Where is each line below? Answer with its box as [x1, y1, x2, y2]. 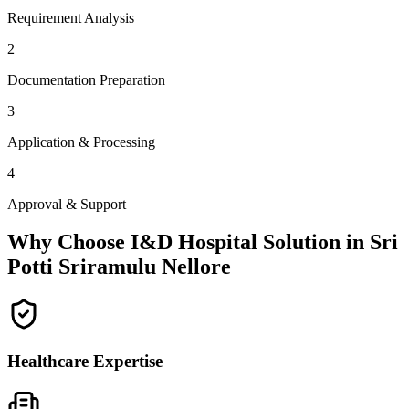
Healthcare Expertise [7, 351, 163, 372]
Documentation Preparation [7, 71, 165, 88]
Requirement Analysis [7, 9, 134, 26]
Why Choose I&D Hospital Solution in [7, 230, 370, 255]
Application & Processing [7, 133, 155, 150]
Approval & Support [7, 195, 126, 212]
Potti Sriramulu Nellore [7, 255, 231, 279]
